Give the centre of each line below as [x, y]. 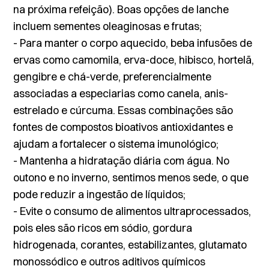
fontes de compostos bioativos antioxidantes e [123, 127]
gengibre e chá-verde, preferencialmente [113, 77]
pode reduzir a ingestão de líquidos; [100, 194]
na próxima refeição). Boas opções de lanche [121, 9]
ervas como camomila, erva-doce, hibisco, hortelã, [134, 60]
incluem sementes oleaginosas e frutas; [108, 26]
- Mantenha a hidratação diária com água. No [122, 161]
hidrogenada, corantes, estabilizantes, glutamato [130, 245]
